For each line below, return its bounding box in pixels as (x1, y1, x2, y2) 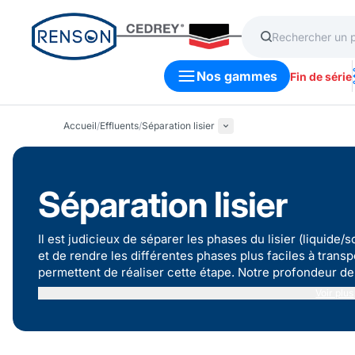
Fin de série (289, 69, 352, 83)
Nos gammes (196, 68, 277, 84)
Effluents (100, 120, 139, 132)
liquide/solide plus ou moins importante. (38, 281, 263, 296)
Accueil (63, 120, 97, 132)
